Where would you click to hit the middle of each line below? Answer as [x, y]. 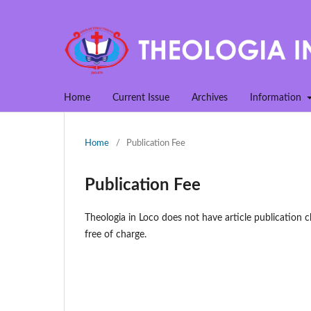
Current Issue [141, 98]
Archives [210, 98]
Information [277, 98]
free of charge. [116, 234]
